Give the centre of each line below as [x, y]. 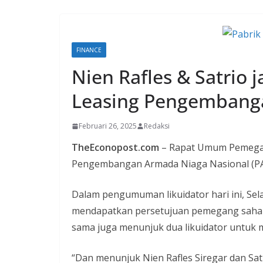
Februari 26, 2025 [108, 126]
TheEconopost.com [117, 148]
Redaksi [157, 126]
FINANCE [89, 50]
